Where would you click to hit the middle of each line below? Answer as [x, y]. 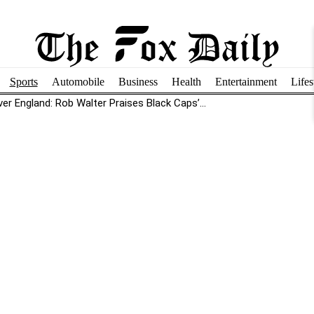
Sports [23, 81]
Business [138, 81]
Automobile [78, 81]
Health [186, 81]
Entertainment [246, 81]
